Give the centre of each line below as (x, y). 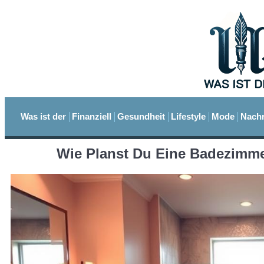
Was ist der (43, 117)
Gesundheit (141, 117)
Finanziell (92, 117)
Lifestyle (188, 117)
